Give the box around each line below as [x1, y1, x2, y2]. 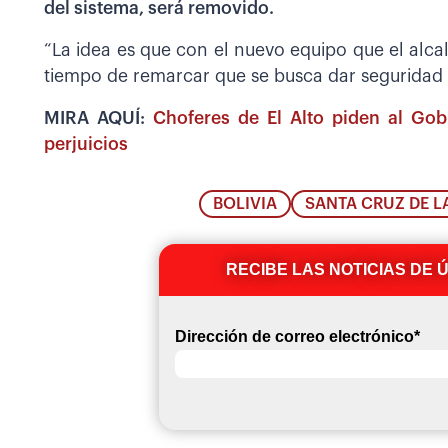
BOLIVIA [213, 195, 278, 212]
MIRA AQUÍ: [44, 110, 146, 128]
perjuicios [44, 136, 128, 154]
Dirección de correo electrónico [174, 327, 414, 345]
